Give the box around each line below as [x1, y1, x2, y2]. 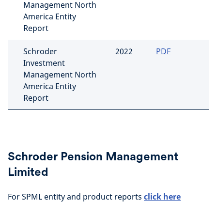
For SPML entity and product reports [8, 191, 144, 202]
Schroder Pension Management [8, 149, 178, 163]
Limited [8, 165, 48, 179]
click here [144, 191, 181, 202]
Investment [23, 58, 65, 68]
